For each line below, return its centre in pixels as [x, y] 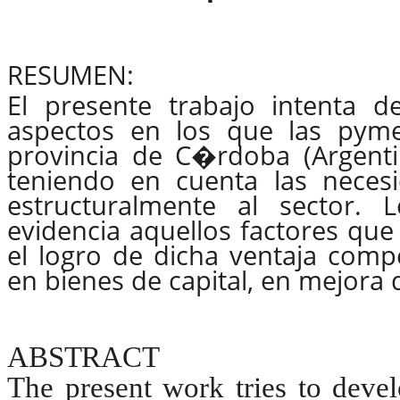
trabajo [212, 105]
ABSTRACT [83, 357]
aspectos [61, 130]
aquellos [181, 230]
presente [98, 105]
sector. [321, 205]
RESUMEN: [71, 75]
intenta [314, 105]
